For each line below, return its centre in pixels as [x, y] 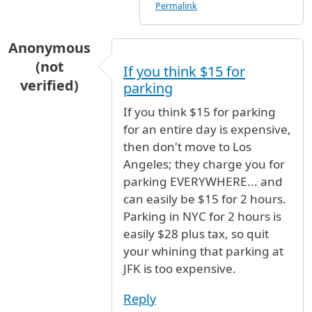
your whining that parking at [203, 251]
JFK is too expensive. [180, 269]
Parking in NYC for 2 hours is [202, 217]
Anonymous [49, 48]
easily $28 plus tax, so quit [196, 234]
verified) [49, 86]
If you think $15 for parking [200, 112]
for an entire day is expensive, [207, 130]
